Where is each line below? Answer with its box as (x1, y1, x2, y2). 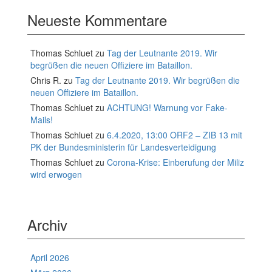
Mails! (30, 114, 53, 126)
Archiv (27, 214, 67, 235)
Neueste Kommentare (27, 9, 167, 30)
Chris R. (30, 74, 61, 86)
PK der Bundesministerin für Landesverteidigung (30, 141, 216, 153)
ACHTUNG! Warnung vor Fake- (107, 101, 228, 114)
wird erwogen (30, 168, 82, 180)
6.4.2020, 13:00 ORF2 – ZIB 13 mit (107, 129, 242, 141)
